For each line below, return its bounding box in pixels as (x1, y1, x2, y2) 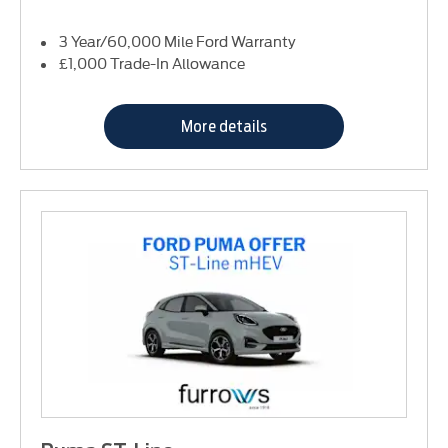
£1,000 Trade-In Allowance (59, 52, 245, 74)
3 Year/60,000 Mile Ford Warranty (59, 30, 296, 52)
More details (181, 117, 267, 137)
